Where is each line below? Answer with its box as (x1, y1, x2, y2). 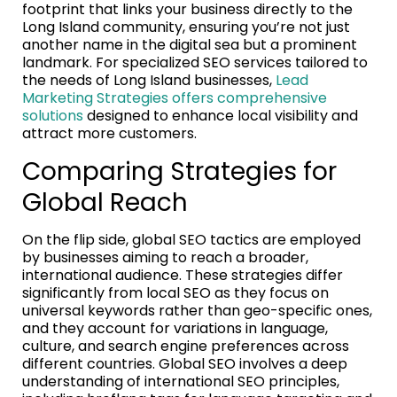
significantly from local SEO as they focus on (22, 282, 329, 303)
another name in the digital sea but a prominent (22, 34, 357, 55)
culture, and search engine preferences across (22, 335, 349, 356)
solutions (22, 105, 83, 126)
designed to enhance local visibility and (83, 105, 358, 126)
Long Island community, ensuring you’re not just (22, 16, 350, 37)
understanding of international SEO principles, (22, 370, 339, 392)
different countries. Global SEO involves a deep (22, 353, 347, 374)
